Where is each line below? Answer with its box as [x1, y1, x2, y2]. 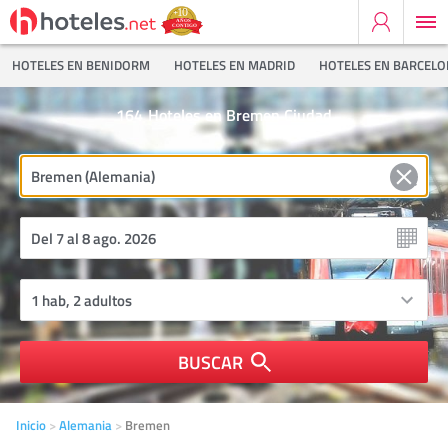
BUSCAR [177, 349, 243, 375]
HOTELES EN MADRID [174, 56, 295, 74]
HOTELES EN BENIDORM [12, 56, 150, 74]
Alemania [59, 416, 112, 434]
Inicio [16, 416, 46, 434]
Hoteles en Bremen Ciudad [147, 103, 332, 126]
